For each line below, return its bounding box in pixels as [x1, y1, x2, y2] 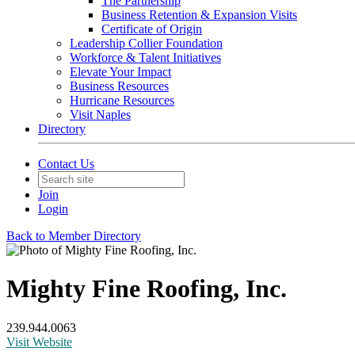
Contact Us [38, 157, 94, 170]
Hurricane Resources [70, 94, 174, 107]
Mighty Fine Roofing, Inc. [6, 274, 287, 303]
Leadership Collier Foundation [70, 36, 223, 50]
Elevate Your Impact [70, 65, 171, 78]
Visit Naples [70, 108, 131, 121]
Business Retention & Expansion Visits [101, 8, 297, 21]
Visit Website [6, 334, 72, 349]
